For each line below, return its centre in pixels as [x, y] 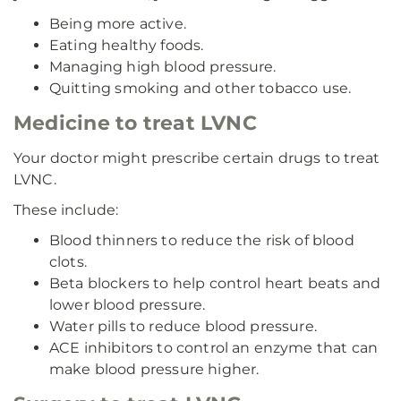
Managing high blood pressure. [163, 66]
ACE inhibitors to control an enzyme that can [214, 347]
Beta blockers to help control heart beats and [215, 283]
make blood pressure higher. [154, 369]
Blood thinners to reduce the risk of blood [202, 240]
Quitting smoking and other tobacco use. [200, 88]
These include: [66, 209]
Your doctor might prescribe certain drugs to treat [197, 158]
